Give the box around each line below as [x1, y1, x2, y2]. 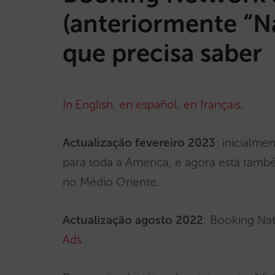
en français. [184, 98, 244, 112]
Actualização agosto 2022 [63, 213, 203, 227]
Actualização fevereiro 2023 [63, 136, 215, 150]
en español [119, 98, 177, 112]
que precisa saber [63, 38, 262, 68]
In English [63, 98, 113, 112]
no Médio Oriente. [63, 175, 160, 189]
